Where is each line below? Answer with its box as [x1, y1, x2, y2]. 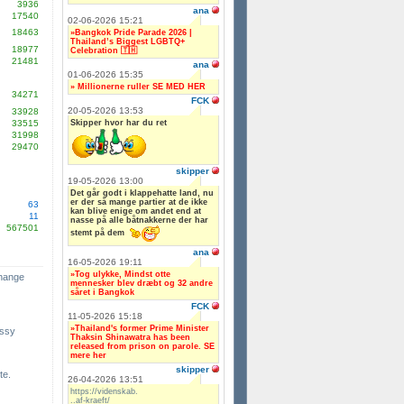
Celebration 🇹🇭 [70, 45, 137, 55]
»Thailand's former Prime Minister [70, 323, 209, 333]
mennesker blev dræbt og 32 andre [70, 278, 213, 288]
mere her [70, 350, 106, 360]
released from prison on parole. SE [70, 341, 215, 351]
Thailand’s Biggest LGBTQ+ [70, 36, 185, 46]
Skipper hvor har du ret [70, 117, 167, 127]
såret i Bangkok [70, 287, 134, 297]
